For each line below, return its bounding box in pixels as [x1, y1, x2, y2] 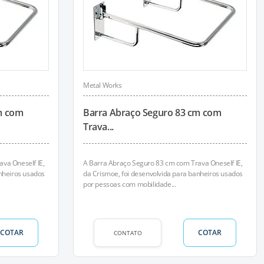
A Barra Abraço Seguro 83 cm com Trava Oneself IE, [83, 158, 243, 168]
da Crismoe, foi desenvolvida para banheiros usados [83, 169, 243, 179]
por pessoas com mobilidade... [83, 179, 176, 189]
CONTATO [113, 228, 142, 237]
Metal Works [83, 80, 122, 90]
